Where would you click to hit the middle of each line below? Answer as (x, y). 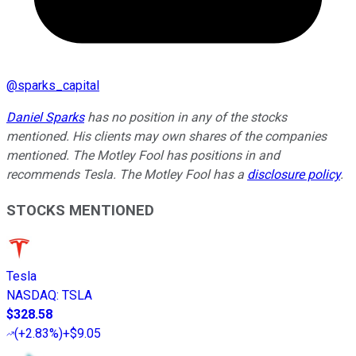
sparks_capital (58, 85)
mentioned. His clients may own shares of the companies (166, 136)
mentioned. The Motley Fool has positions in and (143, 155)
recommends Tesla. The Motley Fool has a (127, 174)
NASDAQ (31, 296)
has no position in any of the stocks (186, 117)
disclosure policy (294, 174)
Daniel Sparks (45, 117)
